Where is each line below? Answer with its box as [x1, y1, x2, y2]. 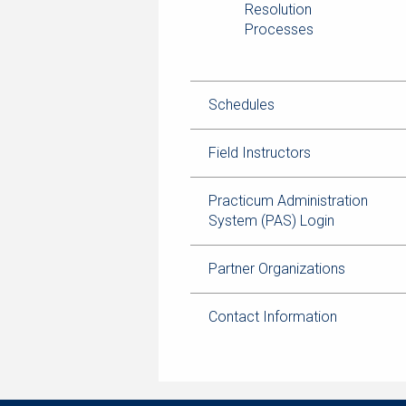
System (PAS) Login [208, 212, 334, 229]
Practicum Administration [208, 192, 368, 209]
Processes [245, 21, 314, 38]
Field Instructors [208, 144, 311, 161]
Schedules [208, 96, 275, 113]
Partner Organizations [208, 260, 345, 277]
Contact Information [208, 308, 337, 325]
